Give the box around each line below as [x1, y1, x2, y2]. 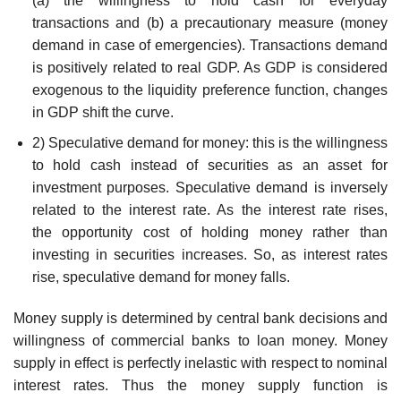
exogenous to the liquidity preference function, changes [31, 81, 388, 98]
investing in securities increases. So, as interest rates [31, 247, 388, 263]
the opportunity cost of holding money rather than [31, 225, 388, 241]
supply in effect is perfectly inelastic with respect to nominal [13, 355, 388, 371]
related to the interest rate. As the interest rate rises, [31, 202, 388, 218]
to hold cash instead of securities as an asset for [31, 158, 388, 174]
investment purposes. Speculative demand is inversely [31, 180, 388, 196]
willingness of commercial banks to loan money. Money [13, 333, 388, 349]
